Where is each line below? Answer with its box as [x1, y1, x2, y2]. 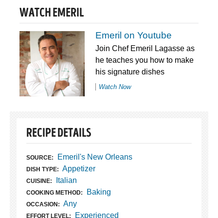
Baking [86, 187, 111, 196]
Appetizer [62, 164, 95, 173]
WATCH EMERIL [19, 7, 84, 20]
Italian [55, 176, 77, 184]
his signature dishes [95, 67, 164, 76]
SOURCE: [26, 154, 54, 161]
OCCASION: [26, 200, 60, 208]
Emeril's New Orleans [57, 152, 132, 161]
